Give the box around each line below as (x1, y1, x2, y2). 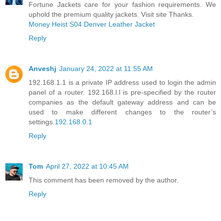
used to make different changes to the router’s (29, 108, 216, 116)
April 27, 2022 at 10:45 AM (46, 162, 129, 171)
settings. (29, 118, 55, 126)
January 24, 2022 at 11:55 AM (59, 65, 153, 73)
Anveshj (29, 65, 56, 73)
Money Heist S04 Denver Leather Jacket (29, 20, 155, 29)
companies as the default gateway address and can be (29, 98, 216, 107)
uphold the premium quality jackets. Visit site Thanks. (29, 10, 194, 19)
